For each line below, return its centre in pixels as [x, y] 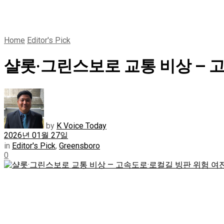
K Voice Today [81, 125]
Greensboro [79, 145]
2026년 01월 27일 [36, 135]
